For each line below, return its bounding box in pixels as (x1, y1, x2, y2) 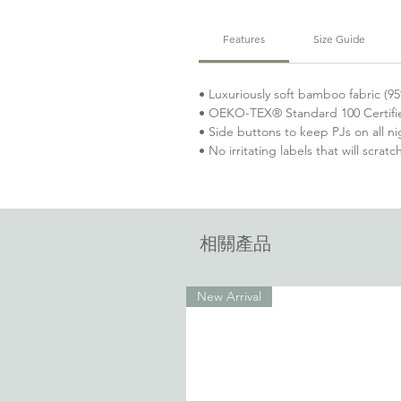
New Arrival (197, 288, 261, 304)
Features (223, 32, 265, 46)
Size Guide (313, 32, 365, 46)
